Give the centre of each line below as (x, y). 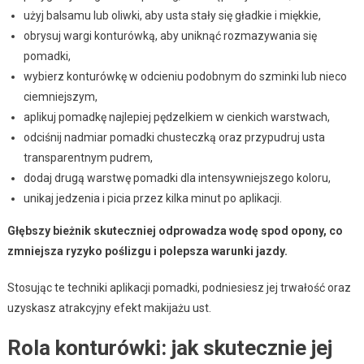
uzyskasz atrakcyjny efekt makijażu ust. (109, 308)
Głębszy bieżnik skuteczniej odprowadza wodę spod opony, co (175, 230)
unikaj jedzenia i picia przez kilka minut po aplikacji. (152, 198)
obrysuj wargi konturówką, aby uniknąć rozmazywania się (170, 35)
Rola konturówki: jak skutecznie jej (169, 347)
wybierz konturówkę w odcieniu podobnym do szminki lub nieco (185, 76)
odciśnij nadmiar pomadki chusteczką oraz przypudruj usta (174, 137)
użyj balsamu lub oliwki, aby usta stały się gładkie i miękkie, (172, 15)
